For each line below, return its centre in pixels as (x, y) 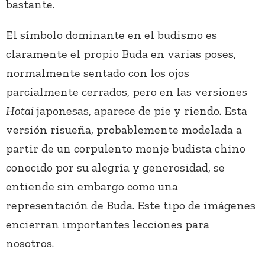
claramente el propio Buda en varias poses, (121, 54)
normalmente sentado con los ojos (98, 73)
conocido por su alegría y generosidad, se (115, 168)
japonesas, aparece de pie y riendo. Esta (142, 111)
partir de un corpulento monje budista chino (126, 149)
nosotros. (30, 243)
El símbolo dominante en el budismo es (112, 35)
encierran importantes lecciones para (108, 224)
